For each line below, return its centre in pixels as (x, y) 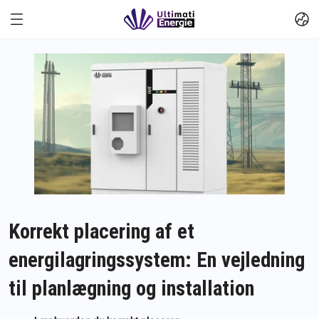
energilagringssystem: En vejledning (157, 260)
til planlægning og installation (131, 288)
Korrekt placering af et (101, 231)
